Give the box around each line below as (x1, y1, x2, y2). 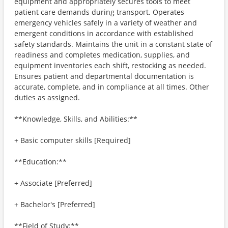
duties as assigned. (14, 93, 80, 102)
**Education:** (14, 157, 67, 166)
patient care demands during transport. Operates (14, 7, 184, 17)
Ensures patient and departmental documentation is (14, 71, 194, 81)
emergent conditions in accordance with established (14, 28, 193, 38)
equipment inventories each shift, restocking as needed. (14, 61, 206, 70)
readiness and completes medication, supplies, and (14, 50, 190, 60)
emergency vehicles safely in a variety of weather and (14, 18, 197, 27)
